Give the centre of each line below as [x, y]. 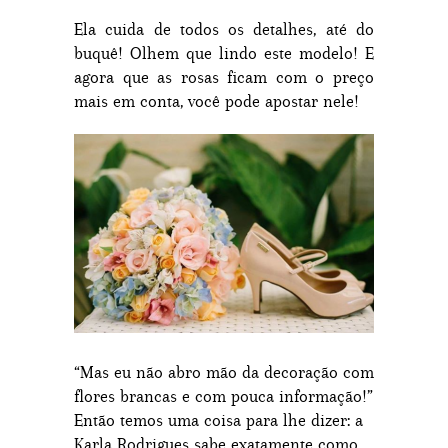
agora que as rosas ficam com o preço [224, 77]
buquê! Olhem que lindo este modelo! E [224, 53]
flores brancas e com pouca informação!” [223, 396]
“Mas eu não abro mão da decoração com [224, 372]
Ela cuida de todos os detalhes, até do [224, 29]
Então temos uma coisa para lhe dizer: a [218, 420]
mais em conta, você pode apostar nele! [216, 101]
